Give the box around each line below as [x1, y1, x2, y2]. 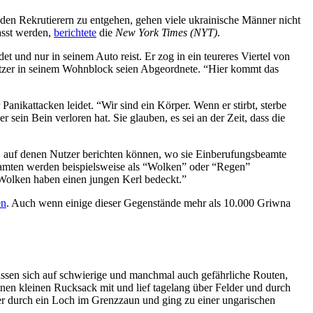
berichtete [54, 26, 96, 38]
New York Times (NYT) [115, 26, 217, 38]
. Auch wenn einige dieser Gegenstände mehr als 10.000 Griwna [6, 196, 291, 209]
